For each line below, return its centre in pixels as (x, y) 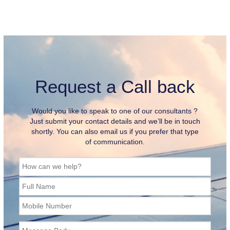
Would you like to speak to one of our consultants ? (115, 111)
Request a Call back (115, 87)
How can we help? (52, 167)
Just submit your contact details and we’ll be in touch (115, 121)
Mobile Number (47, 206)
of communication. (115, 142)
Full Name (39, 186)
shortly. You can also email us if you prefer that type (115, 132)
